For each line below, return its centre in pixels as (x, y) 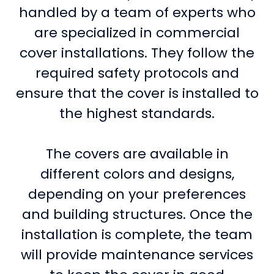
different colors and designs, (137, 174)
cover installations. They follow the (137, 53)
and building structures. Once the (137, 214)
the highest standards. (137, 113)
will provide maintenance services (137, 254)
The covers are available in (137, 154)
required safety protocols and (137, 73)
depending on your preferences (137, 194)
